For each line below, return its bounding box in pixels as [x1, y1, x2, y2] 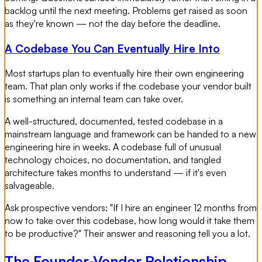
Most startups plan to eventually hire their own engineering [5, 67, 244, 79]
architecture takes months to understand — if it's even [5, 166, 226, 178]
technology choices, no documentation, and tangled [5, 153, 221, 166]
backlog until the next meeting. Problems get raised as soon [5, 5, 247, 17]
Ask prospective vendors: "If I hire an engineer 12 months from [5, 201, 257, 213]
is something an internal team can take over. [5, 92, 183, 105]
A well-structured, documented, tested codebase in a [5, 115, 223, 127]
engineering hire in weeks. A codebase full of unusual [5, 140, 221, 153]
